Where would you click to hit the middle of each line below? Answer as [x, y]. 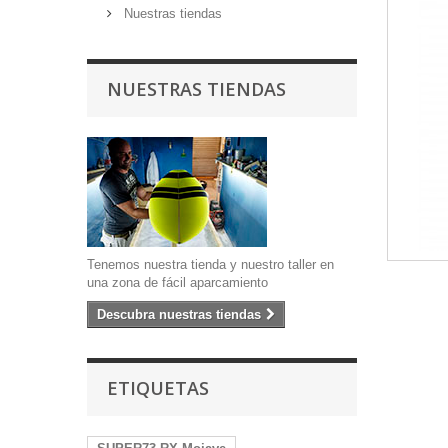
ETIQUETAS [158, 388]
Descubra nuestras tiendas [179, 314]
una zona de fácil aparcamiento [177, 282]
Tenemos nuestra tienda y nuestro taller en [210, 264]
